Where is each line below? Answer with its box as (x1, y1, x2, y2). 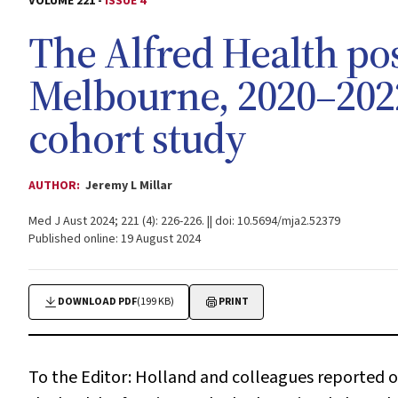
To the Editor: (28, 365, 131, 390)
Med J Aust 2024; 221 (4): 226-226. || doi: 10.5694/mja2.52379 (28, 212, 340, 230)
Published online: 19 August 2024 (28, 230, 201, 248)
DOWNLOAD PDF (58, 294, 137, 309)
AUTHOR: (28, 177, 83, 195)
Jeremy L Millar (85, 177, 172, 195)
